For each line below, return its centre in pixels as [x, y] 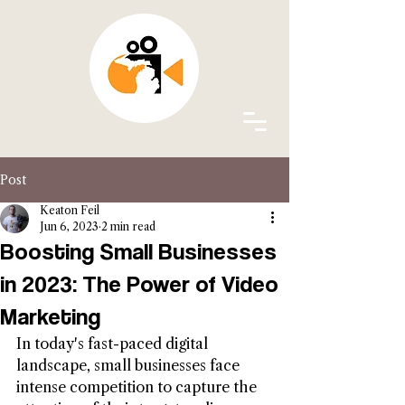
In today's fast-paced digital [114, 344]
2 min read [128, 226]
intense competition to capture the [138, 387]
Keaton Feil [70, 210]
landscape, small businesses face [130, 365]
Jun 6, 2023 [69, 226]
